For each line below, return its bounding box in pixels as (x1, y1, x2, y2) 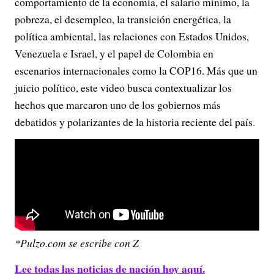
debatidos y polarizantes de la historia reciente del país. (15, 114, 255, 129)
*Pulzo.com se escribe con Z (15, 235, 139, 250)
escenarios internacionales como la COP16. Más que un (15, 63, 257, 78)
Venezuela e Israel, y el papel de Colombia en (15, 46, 213, 61)
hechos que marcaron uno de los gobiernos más (15, 97, 221, 112)
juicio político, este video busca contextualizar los (15, 80, 232, 95)
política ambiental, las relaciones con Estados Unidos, (15, 29, 249, 43)
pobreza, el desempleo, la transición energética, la (15, 12, 231, 26)
